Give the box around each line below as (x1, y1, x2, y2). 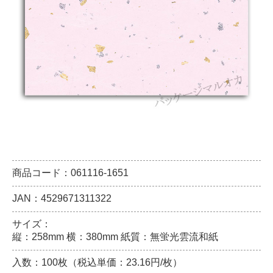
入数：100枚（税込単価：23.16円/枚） (12, 257, 182, 268)
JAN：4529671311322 (12, 193, 112, 204)
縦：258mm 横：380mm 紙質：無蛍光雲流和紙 (12, 232, 218, 242)
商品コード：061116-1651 (12, 168, 129, 178)
